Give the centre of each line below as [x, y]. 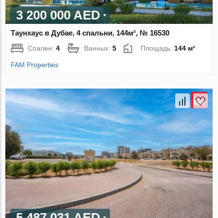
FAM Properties [35, 64]
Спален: [42, 48]
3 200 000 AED [58, 15]
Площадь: [158, 48]
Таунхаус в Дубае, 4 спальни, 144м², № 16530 [90, 33]
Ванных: [99, 48]
